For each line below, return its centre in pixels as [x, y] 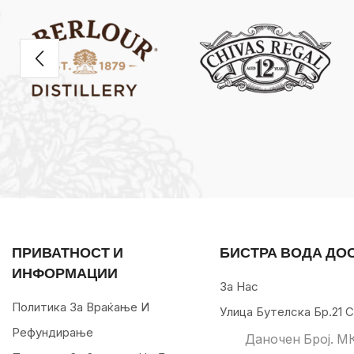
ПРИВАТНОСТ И [68, 252]
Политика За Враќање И [81, 307]
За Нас [239, 287]
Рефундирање [53, 333]
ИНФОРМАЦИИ [65, 273]
